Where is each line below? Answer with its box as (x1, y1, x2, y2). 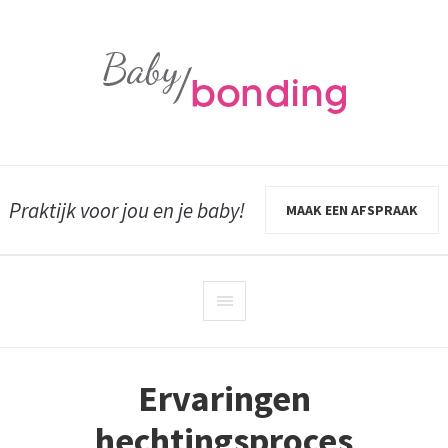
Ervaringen (137, 376, 311, 421)
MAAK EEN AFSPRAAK (286, 201, 418, 219)
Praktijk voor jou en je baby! (9, 196, 245, 224)
